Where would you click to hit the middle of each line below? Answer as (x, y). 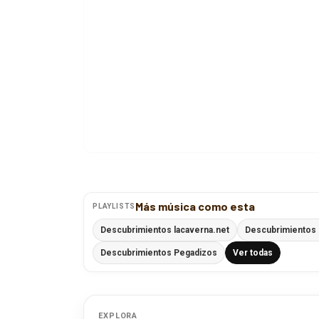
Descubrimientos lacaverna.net (165, 221)
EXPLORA (118, 307)
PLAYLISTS (114, 197)
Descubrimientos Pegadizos (159, 244)
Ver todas (253, 244)
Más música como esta (195, 197)
